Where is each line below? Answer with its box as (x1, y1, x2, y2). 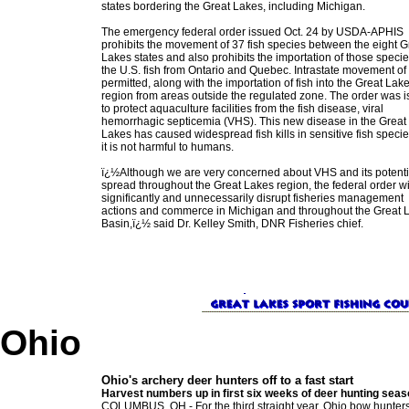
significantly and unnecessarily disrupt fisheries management (101, 192, 404, 204)
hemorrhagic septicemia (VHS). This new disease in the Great (101, 115, 406, 128)
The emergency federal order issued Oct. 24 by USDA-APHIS (101, 26, 404, 38)
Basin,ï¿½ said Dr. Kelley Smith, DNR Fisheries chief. (101, 217, 363, 230)
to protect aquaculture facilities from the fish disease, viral (101, 102, 383, 115)
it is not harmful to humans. (101, 141, 234, 153)
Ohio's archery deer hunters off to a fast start (101, 373, 353, 387)
